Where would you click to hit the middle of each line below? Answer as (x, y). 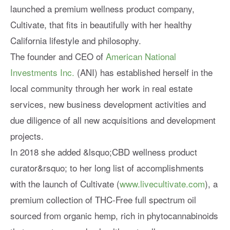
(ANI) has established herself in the (143, 72)
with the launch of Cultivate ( (65, 183)
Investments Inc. (42, 72)
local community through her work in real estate (101, 88)
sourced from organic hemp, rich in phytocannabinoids (114, 215)
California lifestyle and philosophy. (76, 40)
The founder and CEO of (58, 56)
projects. (27, 136)
